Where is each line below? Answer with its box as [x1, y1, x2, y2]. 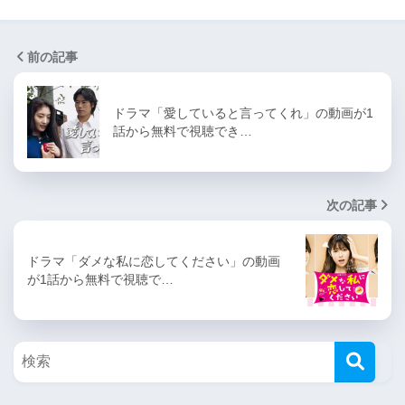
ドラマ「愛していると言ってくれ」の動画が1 [113, 105, 373, 120]
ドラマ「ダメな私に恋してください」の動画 [27, 253, 280, 268]
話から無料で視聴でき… [113, 123, 252, 138]
